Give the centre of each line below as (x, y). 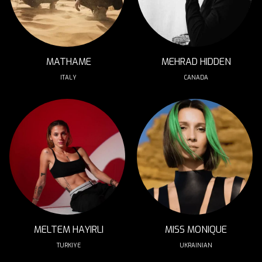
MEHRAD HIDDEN (196, 62)
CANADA (196, 77)
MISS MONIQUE (196, 230)
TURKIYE (68, 245)
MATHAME (68, 62)
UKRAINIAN (196, 245)
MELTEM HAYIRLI (68, 230)
